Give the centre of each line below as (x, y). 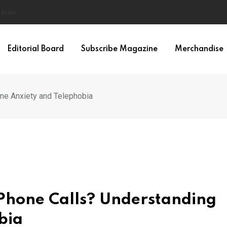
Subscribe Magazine (119, 49)
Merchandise (199, 49)
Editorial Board (35, 49)
